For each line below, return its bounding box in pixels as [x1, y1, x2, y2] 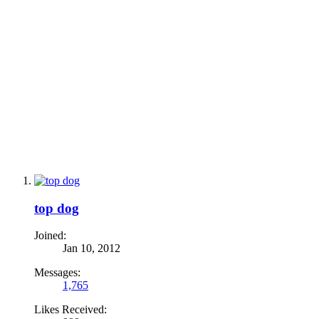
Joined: [34, 229, 66, 242]
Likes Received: [34, 303, 107, 316]
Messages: [34, 266, 80, 279]
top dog [34, 200, 79, 216]
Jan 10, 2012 [63, 242, 120, 255]
